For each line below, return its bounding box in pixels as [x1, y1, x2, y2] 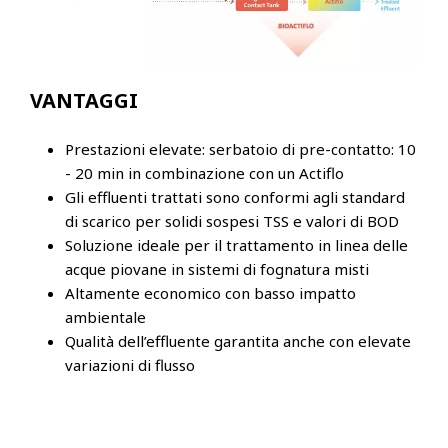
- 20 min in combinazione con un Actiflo [65, 163, 344, 184]
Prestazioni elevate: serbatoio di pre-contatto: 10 [65, 139, 416, 160]
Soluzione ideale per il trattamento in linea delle [65, 235, 408, 256]
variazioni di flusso [65, 355, 195, 376]
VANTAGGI [30, 87, 138, 115]
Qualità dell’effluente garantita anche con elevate [65, 331, 411, 352]
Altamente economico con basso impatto [65, 283, 356, 304]
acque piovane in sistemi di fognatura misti [65, 259, 369, 280]
